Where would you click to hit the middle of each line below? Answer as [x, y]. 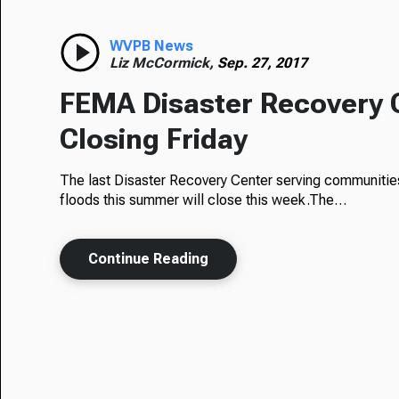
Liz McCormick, [164, 62]
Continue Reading [149, 258]
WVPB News [152, 45]
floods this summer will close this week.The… [204, 199]
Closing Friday [154, 138]
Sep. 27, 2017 [263, 62]
